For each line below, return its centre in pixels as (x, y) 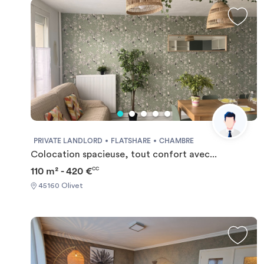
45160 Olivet (60, 185)
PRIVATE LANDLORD (68, 141)
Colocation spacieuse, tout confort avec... (124, 155)
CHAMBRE (176, 141)
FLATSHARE (131, 141)
